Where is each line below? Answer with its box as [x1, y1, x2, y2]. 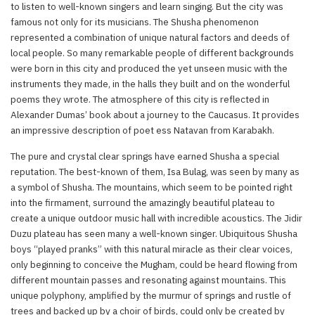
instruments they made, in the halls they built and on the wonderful [11, 77, 290, 90]
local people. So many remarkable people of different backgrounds [11, 46, 294, 59]
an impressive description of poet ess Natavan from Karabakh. [11, 123, 274, 136]
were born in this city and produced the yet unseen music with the [11, 61, 288, 75]
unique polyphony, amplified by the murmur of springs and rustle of [11, 288, 291, 302]
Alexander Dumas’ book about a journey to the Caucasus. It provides [11, 108, 300, 121]
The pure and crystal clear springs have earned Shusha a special [11, 149, 279, 162]
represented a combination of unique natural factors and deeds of [11, 30, 290, 44]
